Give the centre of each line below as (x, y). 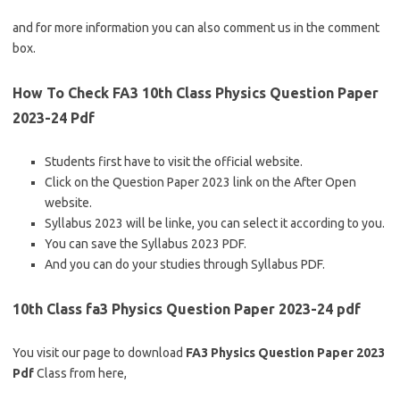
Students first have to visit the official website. (174, 162)
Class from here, (80, 373)
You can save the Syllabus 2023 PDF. (146, 244)
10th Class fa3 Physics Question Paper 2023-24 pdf (187, 309)
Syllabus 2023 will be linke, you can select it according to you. (215, 223)
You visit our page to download (99, 353)
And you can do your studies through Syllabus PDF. (185, 264)
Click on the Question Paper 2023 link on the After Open (200, 182)
